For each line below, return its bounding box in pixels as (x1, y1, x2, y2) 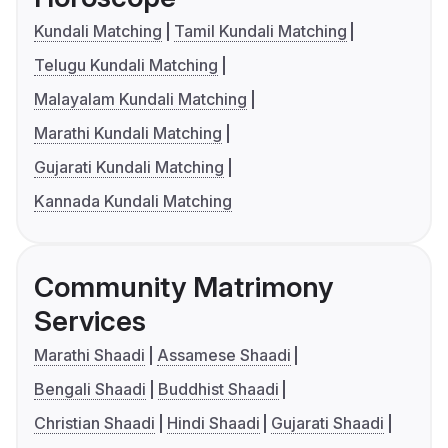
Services (34, 304, 146, 339)
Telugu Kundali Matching (34, 55, 218, 76)
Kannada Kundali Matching (34, 191, 232, 212)
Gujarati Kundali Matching (34, 157, 224, 178)
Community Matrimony (34, 270, 333, 305)
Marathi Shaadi (34, 345, 145, 366)
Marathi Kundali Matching (34, 123, 222, 144)
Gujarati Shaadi (271, 413, 385, 434)
